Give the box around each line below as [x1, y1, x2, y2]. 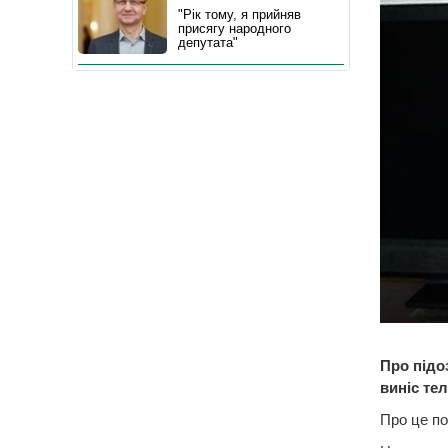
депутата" [178, 35, 238, 50]
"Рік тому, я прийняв [178, 7, 301, 22]
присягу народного [178, 21, 291, 36]
